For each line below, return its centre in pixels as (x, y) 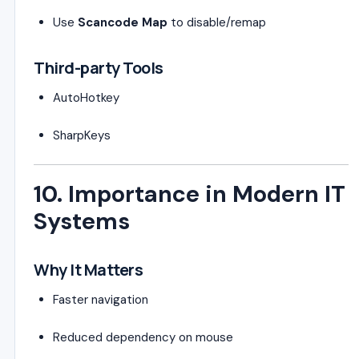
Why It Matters (88, 269)
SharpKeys (82, 135)
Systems (82, 221)
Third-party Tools (99, 67)
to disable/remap (217, 22)
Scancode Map (123, 22)
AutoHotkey (86, 97)
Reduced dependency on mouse (143, 337)
